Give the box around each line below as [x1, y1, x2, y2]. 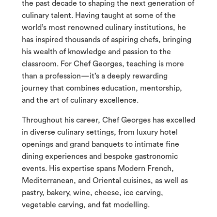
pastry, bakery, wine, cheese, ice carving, [21, 189, 163, 197]
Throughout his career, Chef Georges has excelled [21, 116, 195, 124]
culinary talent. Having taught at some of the [21, 12, 176, 20]
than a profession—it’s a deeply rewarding [21, 72, 168, 80]
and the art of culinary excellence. [21, 96, 139, 105]
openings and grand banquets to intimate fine [21, 140, 179, 149]
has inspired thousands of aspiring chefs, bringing [21, 36, 191, 44]
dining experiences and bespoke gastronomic [21, 153, 178, 161]
